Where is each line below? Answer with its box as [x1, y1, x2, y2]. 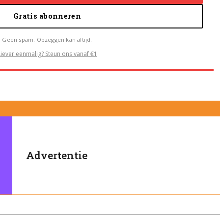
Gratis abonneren [13, 11, 81, 21]
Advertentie [26, 148, 88, 162]
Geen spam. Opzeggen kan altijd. [2, 35, 92, 43]
